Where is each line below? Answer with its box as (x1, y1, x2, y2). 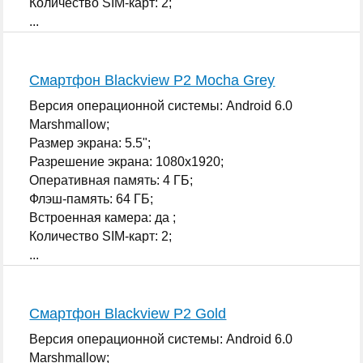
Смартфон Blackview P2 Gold (29, 305, 227, 322)
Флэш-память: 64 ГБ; (29, 191, 154, 206)
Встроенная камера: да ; (29, 210, 177, 224)
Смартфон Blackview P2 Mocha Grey (29, 71, 275, 88)
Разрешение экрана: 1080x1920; (29, 154, 224, 169)
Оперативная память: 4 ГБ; (29, 173, 194, 187)
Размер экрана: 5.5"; (29, 135, 152, 150)
